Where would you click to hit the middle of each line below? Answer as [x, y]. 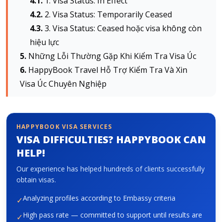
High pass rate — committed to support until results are [112, 215]
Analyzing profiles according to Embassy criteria [99, 198]
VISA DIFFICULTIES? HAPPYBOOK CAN [111, 139]
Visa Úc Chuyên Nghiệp [64, 83]
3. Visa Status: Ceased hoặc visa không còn [123, 28]
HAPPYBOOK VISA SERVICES [64, 126]
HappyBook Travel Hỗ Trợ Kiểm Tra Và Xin [108, 70]
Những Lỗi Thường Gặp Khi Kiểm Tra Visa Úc [112, 56]
